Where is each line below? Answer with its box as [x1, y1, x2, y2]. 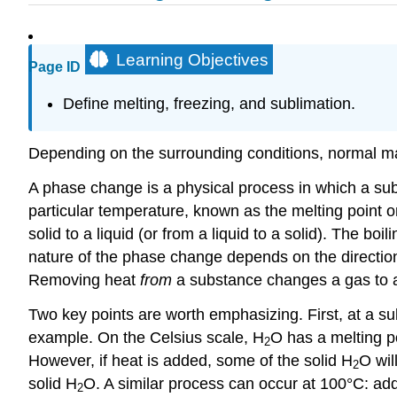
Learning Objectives [116, 51, 269, 70]
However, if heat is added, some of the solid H [28, 351, 353, 370]
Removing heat [28, 271, 140, 290]
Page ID [28, 59, 81, 75]
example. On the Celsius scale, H [28, 328, 264, 346]
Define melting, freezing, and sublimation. [62, 94, 355, 113]
